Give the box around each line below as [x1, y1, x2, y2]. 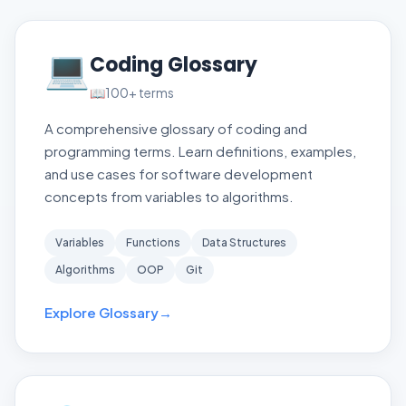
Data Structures [202, 236, 286, 249]
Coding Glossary [90, 51, 257, 79]
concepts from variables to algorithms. [44, 188, 294, 205]
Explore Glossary [44, 304, 159, 321]
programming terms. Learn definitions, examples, [44, 142, 356, 159]
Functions [126, 236, 180, 249]
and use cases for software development [44, 165, 313, 182]
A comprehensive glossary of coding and [44, 120, 307, 137]
